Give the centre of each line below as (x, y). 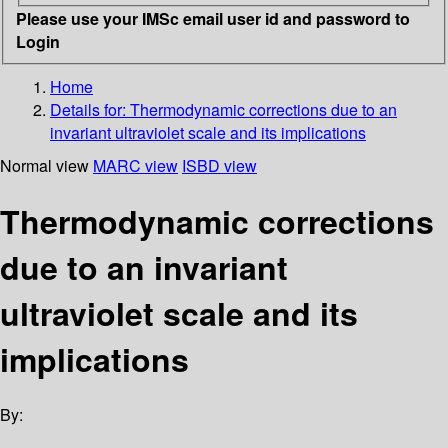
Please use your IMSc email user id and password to (213, 18)
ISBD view (219, 165)
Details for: (90, 109)
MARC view (135, 165)
